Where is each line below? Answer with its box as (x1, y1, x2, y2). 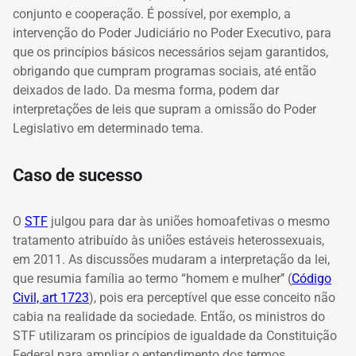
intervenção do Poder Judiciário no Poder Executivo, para (13, 25, 331, 41)
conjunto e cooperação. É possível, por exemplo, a (13, 6, 291, 22)
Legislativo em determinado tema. (13, 121, 203, 137)
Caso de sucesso (13, 164, 142, 186)
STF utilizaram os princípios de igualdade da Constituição (13, 327, 337, 343)
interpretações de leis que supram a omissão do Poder (13, 102, 316, 118)
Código (292, 270, 331, 286)
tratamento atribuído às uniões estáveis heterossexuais (13, 232, 322, 248)
